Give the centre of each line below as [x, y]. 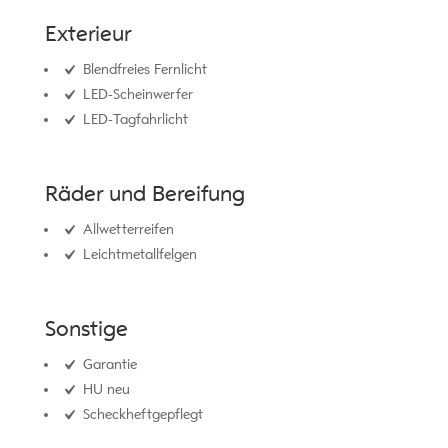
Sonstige [86, 329]
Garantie [107, 365]
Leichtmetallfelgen [137, 255]
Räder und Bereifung [144, 194]
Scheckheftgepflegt [140, 415]
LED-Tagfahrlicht [133, 120]
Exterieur [87, 34]
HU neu [104, 390]
